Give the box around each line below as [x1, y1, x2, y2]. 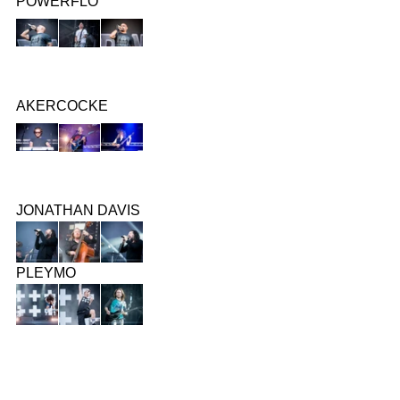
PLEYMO [16, 264, 76, 280]
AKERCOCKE [16, 97, 108, 113]
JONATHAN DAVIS [16, 202, 140, 218]
